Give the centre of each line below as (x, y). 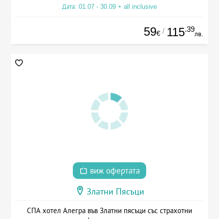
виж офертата (114, 171)
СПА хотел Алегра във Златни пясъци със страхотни (109, 211)
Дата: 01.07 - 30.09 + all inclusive (109, 6)
